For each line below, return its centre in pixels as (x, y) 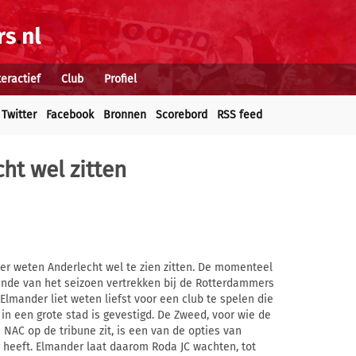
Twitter (19, 115)
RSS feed (240, 115)
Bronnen (125, 115)
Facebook (70, 115)
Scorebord (182, 115)
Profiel (120, 79)
